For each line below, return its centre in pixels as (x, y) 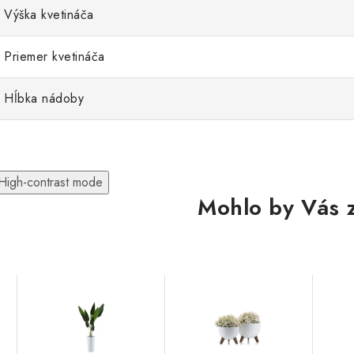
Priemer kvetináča (55, 56)
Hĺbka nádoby (44, 98)
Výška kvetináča (49, 15)
